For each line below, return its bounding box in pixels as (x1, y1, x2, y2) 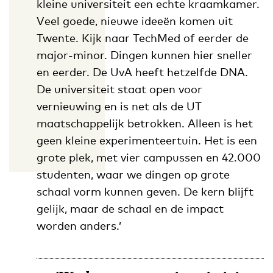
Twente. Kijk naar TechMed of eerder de (36, 30, 249, 44)
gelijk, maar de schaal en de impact (36, 201, 224, 215)
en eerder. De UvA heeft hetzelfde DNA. (36, 65, 248, 79)
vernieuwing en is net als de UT (36, 99, 202, 113)
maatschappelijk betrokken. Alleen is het (36, 116, 253, 130)
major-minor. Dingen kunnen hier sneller (36, 48, 252, 62)
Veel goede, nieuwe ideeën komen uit (36, 13, 233, 27)
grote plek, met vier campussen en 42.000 (36, 150, 261, 164)
